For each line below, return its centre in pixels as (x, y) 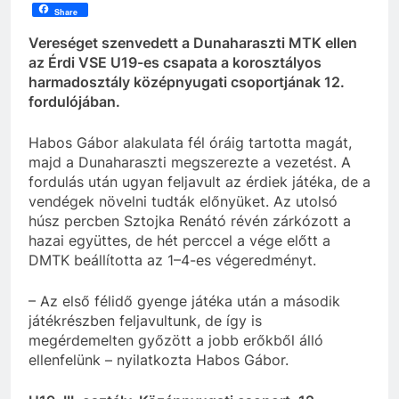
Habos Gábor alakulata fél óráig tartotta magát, (190, 142)
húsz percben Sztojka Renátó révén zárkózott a (190, 220)
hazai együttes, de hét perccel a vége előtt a (179, 240)
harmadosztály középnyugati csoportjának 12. (187, 81)
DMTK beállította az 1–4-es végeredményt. (172, 260)
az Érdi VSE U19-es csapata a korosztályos (175, 62)
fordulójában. (74, 101)
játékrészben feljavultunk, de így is (145, 320)
